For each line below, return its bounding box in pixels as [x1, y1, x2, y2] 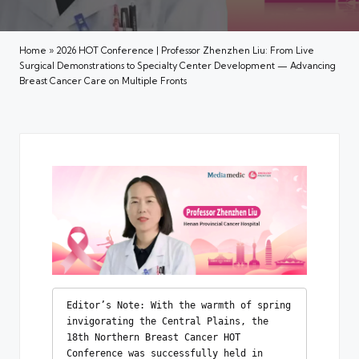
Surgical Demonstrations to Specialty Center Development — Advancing [19, 60, 336, 72]
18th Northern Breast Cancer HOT [66, 332, 240, 344]
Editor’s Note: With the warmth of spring [66, 300, 291, 312]
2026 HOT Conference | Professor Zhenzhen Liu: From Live [56, 45, 314, 57]
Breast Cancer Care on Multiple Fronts [19, 75, 187, 87]
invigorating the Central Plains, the [66, 316, 268, 328]
